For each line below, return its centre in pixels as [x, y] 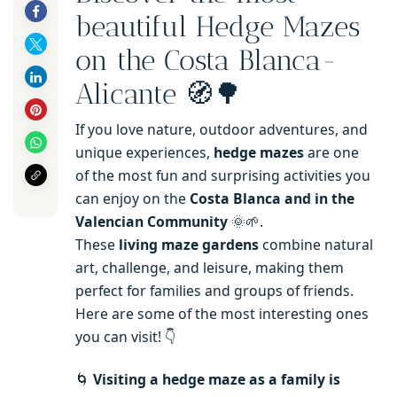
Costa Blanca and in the [272, 198]
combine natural [316, 244]
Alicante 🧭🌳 [159, 94]
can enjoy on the [132, 198]
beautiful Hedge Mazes [218, 27]
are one [331, 152]
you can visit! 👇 [126, 336]
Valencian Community [152, 221]
